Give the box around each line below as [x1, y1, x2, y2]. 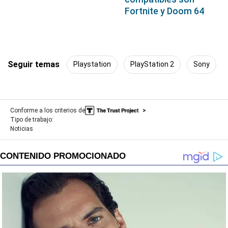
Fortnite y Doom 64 [124, 5, 204, 16]
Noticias [10, 125, 33, 132]
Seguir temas [8, 60, 60, 69]
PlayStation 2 [130, 60, 174, 68]
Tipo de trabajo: [10, 116, 53, 123]
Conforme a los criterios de [10, 106, 85, 114]
